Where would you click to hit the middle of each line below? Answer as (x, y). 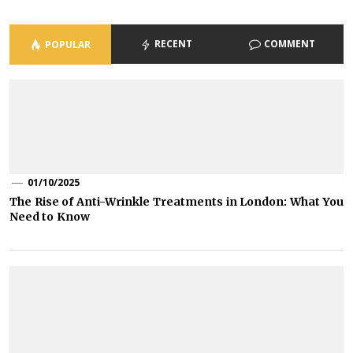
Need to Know (50, 217)
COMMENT (289, 43)
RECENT (173, 43)
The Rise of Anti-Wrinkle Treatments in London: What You (176, 202)
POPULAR (67, 44)
